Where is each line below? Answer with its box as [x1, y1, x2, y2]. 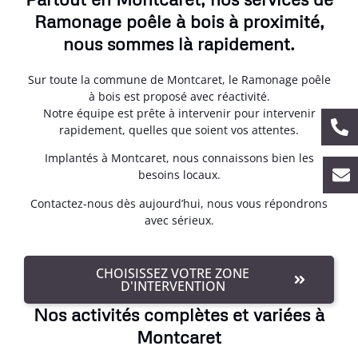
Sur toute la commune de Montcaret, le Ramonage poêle [27, 72, 331, 87]
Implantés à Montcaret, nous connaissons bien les [44, 150, 314, 166]
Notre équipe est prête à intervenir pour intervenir [42, 105, 316, 121]
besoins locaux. [137, 167, 221, 183]
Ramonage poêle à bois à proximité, [34, 10, 324, 32]
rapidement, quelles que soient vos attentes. [59, 122, 299, 137]
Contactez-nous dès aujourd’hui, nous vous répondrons [30, 195, 328, 211]
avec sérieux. [144, 212, 214, 228]
